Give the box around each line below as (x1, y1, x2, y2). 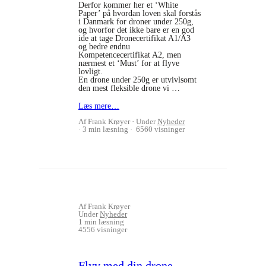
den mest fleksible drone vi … (78, 84, 180, 93)
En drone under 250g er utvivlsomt (78, 75, 197, 84)
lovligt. (78, 67, 103, 76)
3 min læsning (83, 125, 128, 134)
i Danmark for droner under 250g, (78, 17, 194, 26)
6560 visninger (134, 125, 185, 134)
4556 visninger (78, 225, 127, 234)
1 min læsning (78, 217, 124, 226)
